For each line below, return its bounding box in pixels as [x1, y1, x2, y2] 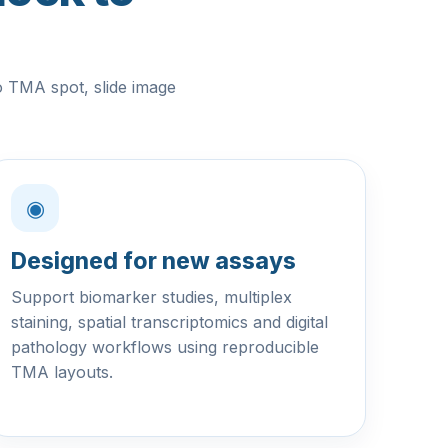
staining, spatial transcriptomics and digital [11, 312, 328, 332]
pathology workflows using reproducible [11, 337, 319, 357]
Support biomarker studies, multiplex [11, 287, 292, 307]
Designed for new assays [11, 247, 296, 275]
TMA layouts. [11, 362, 113, 382]
